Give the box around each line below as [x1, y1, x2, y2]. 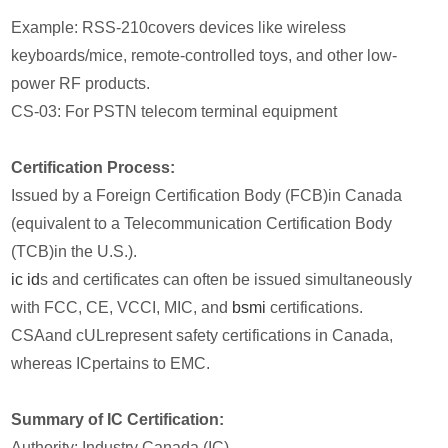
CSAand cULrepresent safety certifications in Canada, [11, 326, 394, 344]
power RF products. [11, 74, 151, 92]
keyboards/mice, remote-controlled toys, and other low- [11, 46, 398, 64]
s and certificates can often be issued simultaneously [40, 270, 413, 288]
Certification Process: [11, 158, 176, 176]
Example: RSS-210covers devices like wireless [11, 18, 347, 36]
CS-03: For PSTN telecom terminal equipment [11, 102, 338, 120]
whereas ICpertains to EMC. [11, 354, 211, 372]
